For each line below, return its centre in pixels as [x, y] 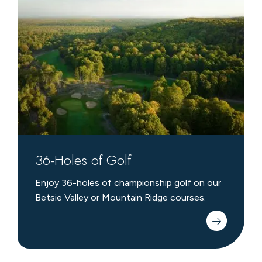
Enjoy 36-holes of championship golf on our [128, 183]
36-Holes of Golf [83, 160]
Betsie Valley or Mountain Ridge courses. [120, 198]
